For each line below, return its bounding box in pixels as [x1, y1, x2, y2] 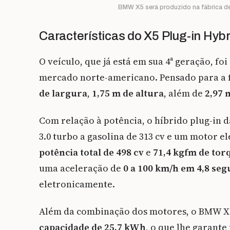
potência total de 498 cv [39, 146, 144, 159]
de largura [39, 87, 87, 100]
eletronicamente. [39, 178, 115, 191]
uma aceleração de [39, 162, 123, 175]
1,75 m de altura [92, 87, 164, 100]
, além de [164, 87, 205, 100]
